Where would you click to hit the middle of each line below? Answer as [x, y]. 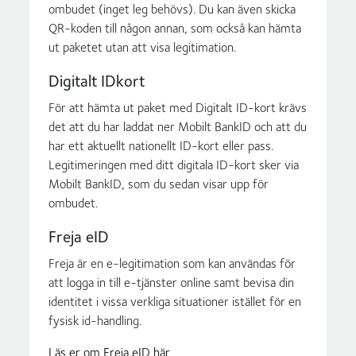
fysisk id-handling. [95, 320]
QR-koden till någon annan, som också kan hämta [175, 27]
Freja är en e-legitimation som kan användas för [172, 263]
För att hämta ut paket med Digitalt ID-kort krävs [178, 107]
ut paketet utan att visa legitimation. [143, 46]
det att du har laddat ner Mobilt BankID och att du [178, 126]
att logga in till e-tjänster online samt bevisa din [172, 282]
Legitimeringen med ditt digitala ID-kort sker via [174, 164]
